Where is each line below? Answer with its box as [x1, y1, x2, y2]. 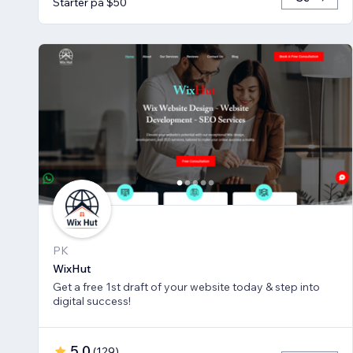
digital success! [53, 294, 131, 309]
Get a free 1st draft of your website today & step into [53, 280, 320, 295]
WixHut [53, 262, 91, 277]
